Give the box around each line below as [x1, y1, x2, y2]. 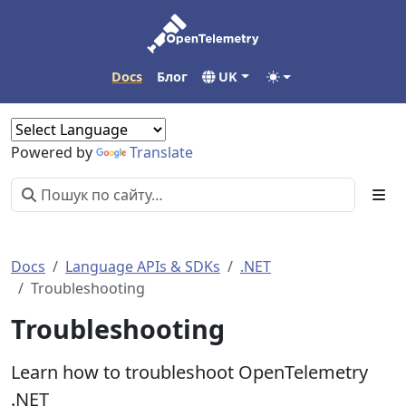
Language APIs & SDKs [65, 256, 220, 276]
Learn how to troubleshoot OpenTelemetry [11, 360, 368, 384]
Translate [130, 142, 193, 162]
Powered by [11, 142, 96, 162]
